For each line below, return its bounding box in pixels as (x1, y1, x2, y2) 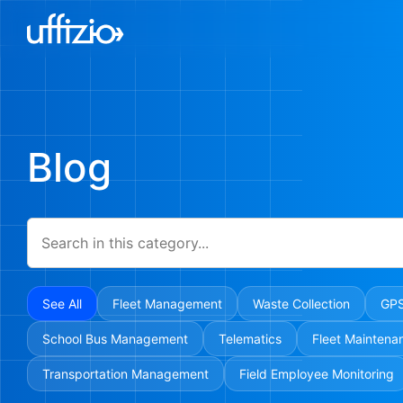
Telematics (219, 331, 282, 346)
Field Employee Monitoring (239, 366, 394, 381)
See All (42, 296, 82, 311)
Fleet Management (112, 296, 222, 311)
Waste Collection (253, 296, 350, 311)
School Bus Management (42, 331, 188, 346)
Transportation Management (42, 366, 209, 381)
